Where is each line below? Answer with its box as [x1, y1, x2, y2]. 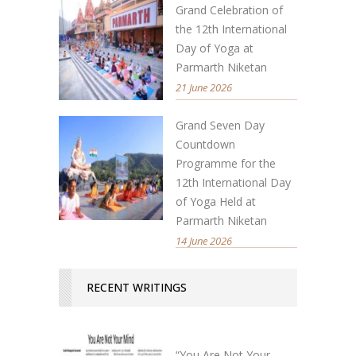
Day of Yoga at [176, 40, 253, 56]
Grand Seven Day [176, 117, 265, 133]
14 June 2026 [176, 233, 232, 248]
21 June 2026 [176, 79, 232, 95]
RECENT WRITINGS [87, 279, 187, 295]
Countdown [176, 136, 235, 152]
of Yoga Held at [176, 193, 256, 209]
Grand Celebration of [176, 2, 283, 17]
